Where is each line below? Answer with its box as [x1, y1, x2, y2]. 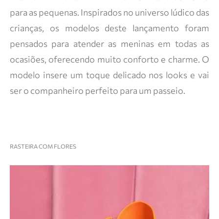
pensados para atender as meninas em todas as [10, 38, 209, 49]
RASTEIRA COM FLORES [10, 143, 76, 150]
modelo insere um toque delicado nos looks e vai [10, 69, 209, 80]
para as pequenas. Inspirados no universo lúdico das [10, 7, 209, 18]
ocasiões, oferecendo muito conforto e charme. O [10, 54, 209, 65]
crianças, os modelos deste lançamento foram [10, 22, 209, 33]
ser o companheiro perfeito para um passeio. [10, 85, 185, 96]
